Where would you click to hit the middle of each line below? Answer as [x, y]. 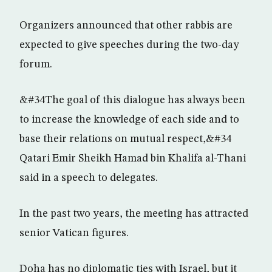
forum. [36, 64]
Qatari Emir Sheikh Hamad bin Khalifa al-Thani [133, 158]
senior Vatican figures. [74, 233]
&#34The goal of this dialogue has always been [132, 100]
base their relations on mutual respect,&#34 [125, 139]
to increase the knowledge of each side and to [129, 120]
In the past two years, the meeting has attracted [134, 214]
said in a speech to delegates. [89, 178]
